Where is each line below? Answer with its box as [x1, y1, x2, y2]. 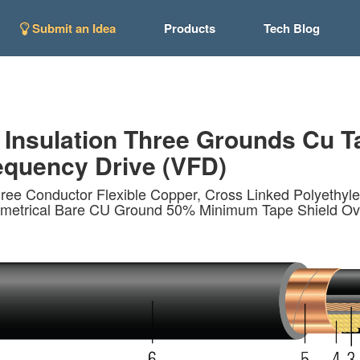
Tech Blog [263, 19, 320, 37]
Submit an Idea [28, 19, 116, 37]
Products [163, 19, 215, 37]
